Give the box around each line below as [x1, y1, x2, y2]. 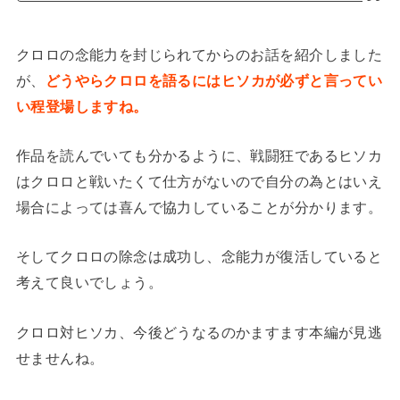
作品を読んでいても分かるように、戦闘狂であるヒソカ [15, 146, 383, 163]
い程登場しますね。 [15, 97, 148, 114]
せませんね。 [15, 349, 104, 366]
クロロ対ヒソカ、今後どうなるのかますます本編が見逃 [15, 323, 383, 340]
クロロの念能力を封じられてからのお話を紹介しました [15, 46, 383, 62]
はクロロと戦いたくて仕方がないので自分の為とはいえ [15, 172, 383, 189]
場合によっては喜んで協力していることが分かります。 [15, 198, 383, 215]
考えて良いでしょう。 [15, 274, 163, 291]
